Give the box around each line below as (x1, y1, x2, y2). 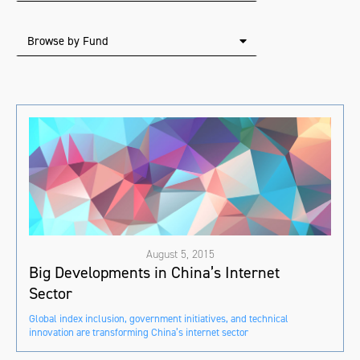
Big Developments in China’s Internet (29, 262, 280, 284)
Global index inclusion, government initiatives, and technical (29, 312, 288, 326)
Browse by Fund (27, 33, 108, 49)
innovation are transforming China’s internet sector (29, 325, 248, 340)
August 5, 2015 (145, 247, 215, 263)
